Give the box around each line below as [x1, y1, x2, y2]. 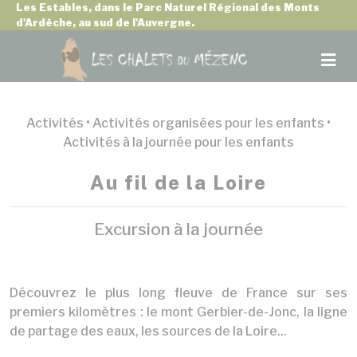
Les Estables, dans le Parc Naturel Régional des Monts [16, 2, 320, 14]
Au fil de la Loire [90, 171, 267, 194]
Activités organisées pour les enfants [92, 116, 324, 131]
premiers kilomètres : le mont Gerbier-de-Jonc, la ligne [10, 304, 347, 320]
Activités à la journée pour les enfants [63, 135, 294, 150]
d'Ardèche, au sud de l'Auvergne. [16, 17, 194, 29]
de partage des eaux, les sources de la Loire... [10, 324, 287, 339]
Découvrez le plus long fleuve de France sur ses [10, 285, 347, 300]
